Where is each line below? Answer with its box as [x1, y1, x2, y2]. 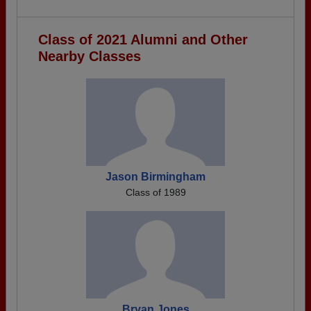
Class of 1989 [125, 187, 186, 198]
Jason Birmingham [106, 171, 205, 183]
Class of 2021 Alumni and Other [38, 32, 248, 47]
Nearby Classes [38, 49, 141, 64]
